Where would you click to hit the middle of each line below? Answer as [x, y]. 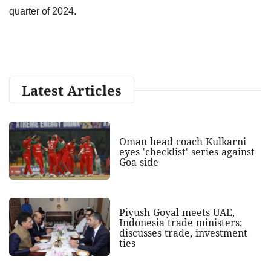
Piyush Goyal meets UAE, [177, 213]
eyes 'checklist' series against [187, 152]
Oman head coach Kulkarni [182, 141]
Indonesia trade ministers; [181, 223]
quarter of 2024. [45, 11]
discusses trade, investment [183, 233]
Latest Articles [72, 90]
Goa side [139, 162]
